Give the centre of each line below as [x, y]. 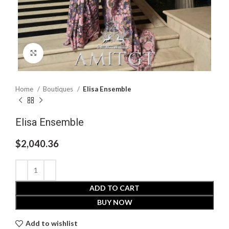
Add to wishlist [51, 223]
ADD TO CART [114, 188]
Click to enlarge [68, 53]
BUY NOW [114, 202]
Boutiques [59, 89]
